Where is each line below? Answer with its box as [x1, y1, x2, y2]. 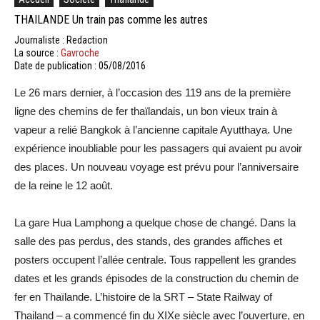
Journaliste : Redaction [14, 34, 108, 46]
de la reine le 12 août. [14, 179, 113, 191]
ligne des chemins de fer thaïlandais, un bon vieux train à [14, 104, 277, 117]
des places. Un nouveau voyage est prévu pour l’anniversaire [14, 160, 299, 173]
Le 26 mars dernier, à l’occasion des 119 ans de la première [14, 86, 291, 99]
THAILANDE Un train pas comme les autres [14, 12, 208, 26]
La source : [14, 46, 61, 59]
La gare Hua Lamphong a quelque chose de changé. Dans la [14, 216, 296, 229]
